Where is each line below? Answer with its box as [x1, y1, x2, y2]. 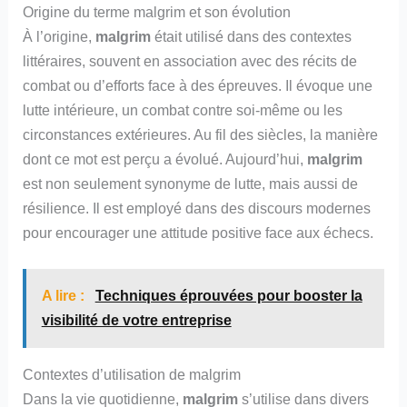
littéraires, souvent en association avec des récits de [23, 52, 358, 69]
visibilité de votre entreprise [41, 313, 232, 329]
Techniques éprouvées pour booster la [94, 288, 362, 304]
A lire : [41, 288, 88, 304]
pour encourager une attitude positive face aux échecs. [23, 223, 374, 241]
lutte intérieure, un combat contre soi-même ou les [23, 101, 343, 118]
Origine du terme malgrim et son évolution [23, 3, 292, 20]
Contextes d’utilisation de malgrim [23, 366, 242, 383]
